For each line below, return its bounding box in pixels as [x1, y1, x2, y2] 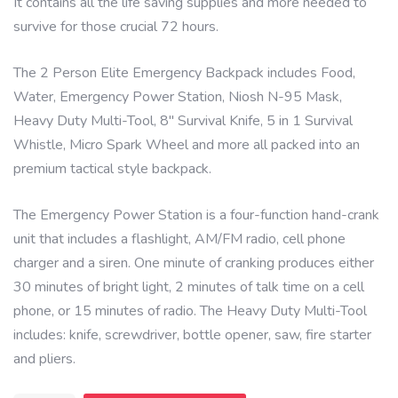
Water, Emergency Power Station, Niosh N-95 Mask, [13, 87, 342, 107]
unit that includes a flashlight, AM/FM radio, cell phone [13, 229, 346, 249]
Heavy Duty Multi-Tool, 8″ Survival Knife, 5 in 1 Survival [13, 111, 353, 131]
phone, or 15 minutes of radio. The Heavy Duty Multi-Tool [13, 301, 367, 321]
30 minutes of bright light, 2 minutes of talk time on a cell [13, 277, 364, 297]
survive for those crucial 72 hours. [13, 17, 219, 36]
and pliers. [13, 349, 76, 369]
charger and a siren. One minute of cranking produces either [13, 253, 374, 273]
